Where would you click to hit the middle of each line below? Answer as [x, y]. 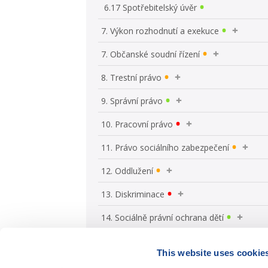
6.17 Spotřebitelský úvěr [151, 7]
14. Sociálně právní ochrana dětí [163, 217]
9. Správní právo [132, 100]
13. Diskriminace [133, 194]
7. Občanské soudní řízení [151, 54]
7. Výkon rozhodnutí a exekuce [160, 31]
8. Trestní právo [132, 77]
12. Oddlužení [127, 170]
